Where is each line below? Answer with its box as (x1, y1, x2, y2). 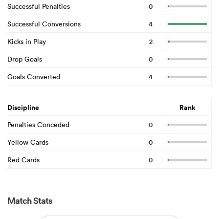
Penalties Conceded (7, 120, 69, 129)
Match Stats (7, 195, 52, 207)
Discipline (7, 103, 39, 113)
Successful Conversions (7, 19, 81, 28)
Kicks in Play (7, 37, 46, 46)
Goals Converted (7, 72, 60, 81)
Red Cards (7, 155, 40, 164)
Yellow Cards (7, 137, 48, 147)
